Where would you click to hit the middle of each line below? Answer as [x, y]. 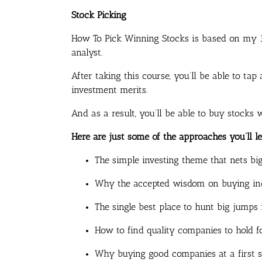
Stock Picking [99, 15]
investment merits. [109, 89]
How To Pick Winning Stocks [130, 38]
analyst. [87, 52]
